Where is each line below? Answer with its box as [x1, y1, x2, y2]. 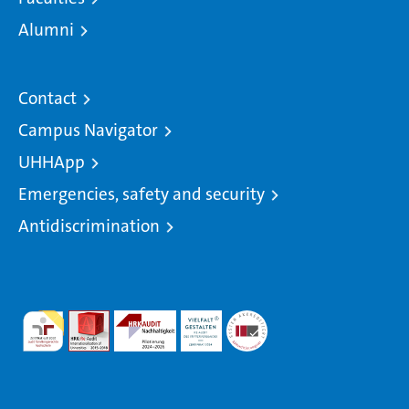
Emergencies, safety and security [18, 183, 265, 205]
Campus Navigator [18, 119, 158, 142]
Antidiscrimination [18, 215, 160, 237]
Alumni [18, 18, 74, 41]
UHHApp [18, 151, 85, 173]
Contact [18, 87, 77, 110]
